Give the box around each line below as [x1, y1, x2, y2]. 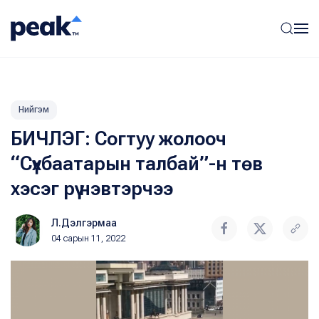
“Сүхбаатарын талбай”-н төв [11, 152, 263, 175]
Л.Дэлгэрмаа [51, 217, 117, 229]
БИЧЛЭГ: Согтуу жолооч [11, 127, 226, 150]
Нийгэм [19, 105, 49, 115]
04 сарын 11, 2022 [51, 234, 125, 244]
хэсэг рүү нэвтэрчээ [11, 177, 173, 200]
